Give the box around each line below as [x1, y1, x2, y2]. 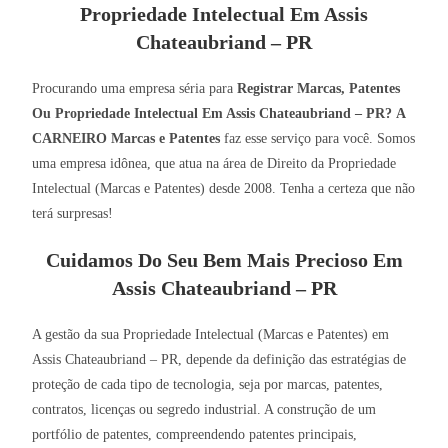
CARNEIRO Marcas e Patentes [32, 131, 221, 147]
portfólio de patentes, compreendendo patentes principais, [32, 427, 358, 443]
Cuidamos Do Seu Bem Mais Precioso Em [45, 249, 403, 272]
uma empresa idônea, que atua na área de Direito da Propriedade [32, 156, 397, 172]
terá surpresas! [32, 206, 114, 222]
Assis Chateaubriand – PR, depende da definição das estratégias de [32, 352, 407, 368]
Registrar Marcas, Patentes [237, 81, 401, 97]
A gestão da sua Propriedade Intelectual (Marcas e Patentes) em [32, 327, 390, 343]
